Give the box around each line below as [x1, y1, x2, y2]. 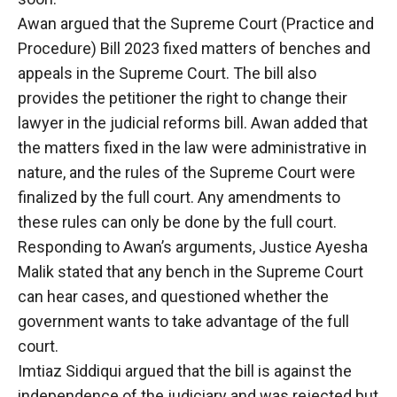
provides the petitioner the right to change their [18, 88, 347, 107]
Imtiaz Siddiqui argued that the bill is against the [18, 361, 352, 380]
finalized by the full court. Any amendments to [18, 187, 340, 206]
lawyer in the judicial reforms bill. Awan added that [18, 113, 368, 132]
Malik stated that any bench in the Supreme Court [18, 261, 363, 281]
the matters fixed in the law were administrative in [18, 137, 367, 157]
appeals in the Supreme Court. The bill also [18, 63, 316, 82]
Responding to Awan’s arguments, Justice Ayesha [18, 237, 368, 256]
